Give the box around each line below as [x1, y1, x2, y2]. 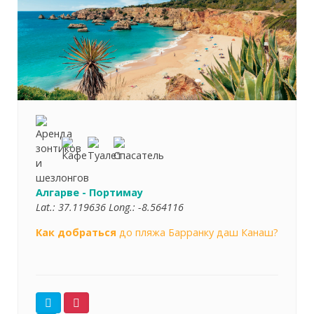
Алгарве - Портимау [36, 185, 143, 199]
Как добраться [36, 225, 116, 239]
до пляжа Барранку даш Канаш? [116, 225, 278, 239]
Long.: [109, 200, 138, 214]
